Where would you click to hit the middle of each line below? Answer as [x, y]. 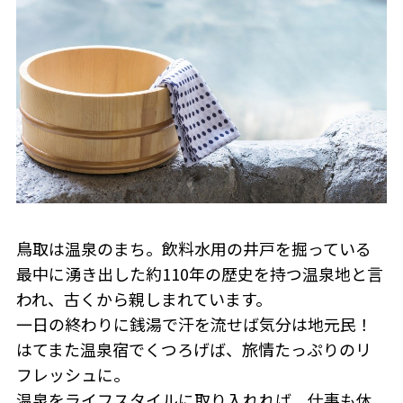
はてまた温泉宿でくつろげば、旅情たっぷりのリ [193, 349]
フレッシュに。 [72, 374]
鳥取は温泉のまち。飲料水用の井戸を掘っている [193, 248]
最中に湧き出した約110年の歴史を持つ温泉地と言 [199, 273]
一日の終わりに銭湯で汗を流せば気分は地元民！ [194, 323]
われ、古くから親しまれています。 [143, 298]
